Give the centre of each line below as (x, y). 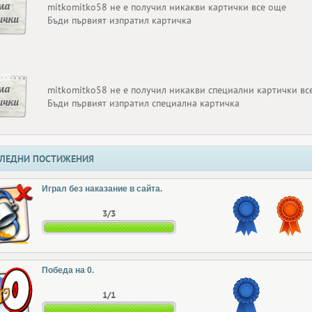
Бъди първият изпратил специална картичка (143, 103)
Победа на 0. (68, 270)
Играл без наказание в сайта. (102, 189)
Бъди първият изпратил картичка (119, 20)
